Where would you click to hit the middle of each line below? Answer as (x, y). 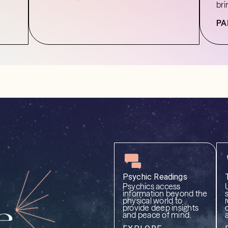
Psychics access (151, 186)
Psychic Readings (155, 177)
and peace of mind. (157, 215)
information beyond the (165, 193)
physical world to (152, 200)
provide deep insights (161, 207)
